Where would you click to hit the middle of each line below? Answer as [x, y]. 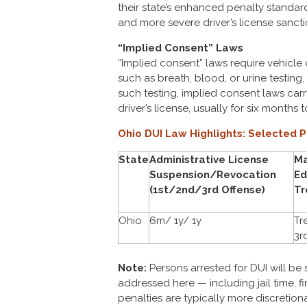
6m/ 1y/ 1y [175, 221]
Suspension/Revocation [213, 175]
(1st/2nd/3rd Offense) [207, 190]
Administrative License [209, 160]
